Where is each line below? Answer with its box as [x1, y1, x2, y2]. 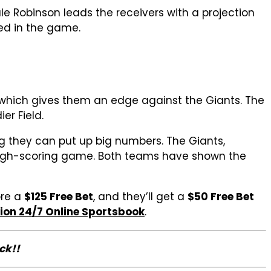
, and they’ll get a [93, 189, 188, 204]
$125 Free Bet [24, 189, 93, 204]
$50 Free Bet [188, 189, 254, 204]
